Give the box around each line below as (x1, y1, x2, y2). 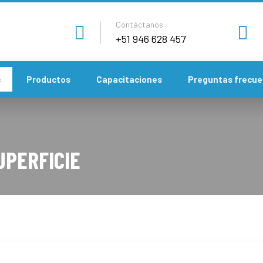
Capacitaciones (96, 74, 162, 85)
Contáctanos (116, 19, 163, 29)
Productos (26, 74, 70, 85)
